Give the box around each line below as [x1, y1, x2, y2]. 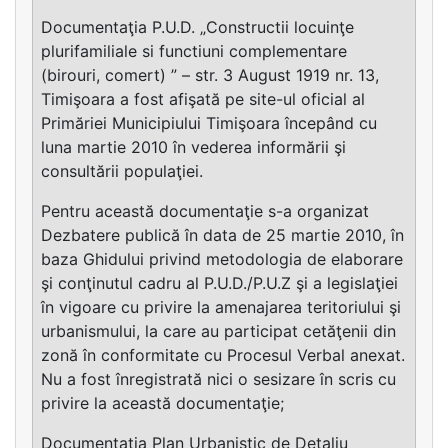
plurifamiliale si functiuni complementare [41, 41, 347, 62]
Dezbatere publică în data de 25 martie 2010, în [41, 225, 404, 246]
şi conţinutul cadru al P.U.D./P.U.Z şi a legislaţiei [41, 273, 398, 294]
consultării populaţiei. [41, 161, 203, 182]
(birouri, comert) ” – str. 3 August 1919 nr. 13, [41, 65, 379, 86]
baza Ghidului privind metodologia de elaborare [41, 249, 403, 270]
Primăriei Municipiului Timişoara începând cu [41, 113, 377, 134]
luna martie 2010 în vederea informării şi [41, 137, 346, 158]
